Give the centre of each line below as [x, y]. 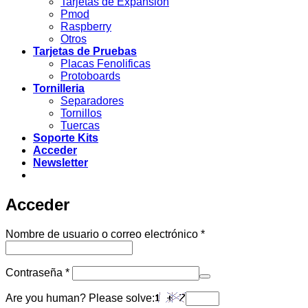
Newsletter [60, 163]
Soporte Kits [66, 138]
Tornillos [81, 113]
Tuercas [80, 126]
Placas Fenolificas [106, 64]
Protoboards [90, 76]
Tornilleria [59, 89]
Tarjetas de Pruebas [85, 52]
